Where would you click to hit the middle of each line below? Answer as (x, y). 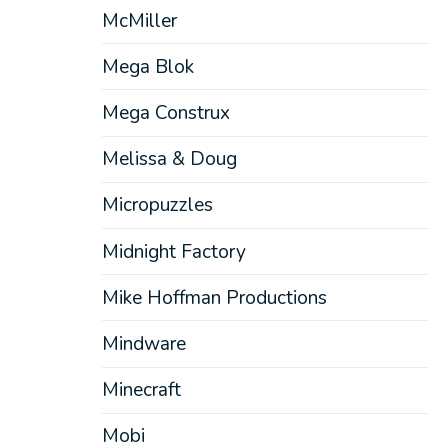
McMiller (139, 20)
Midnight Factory (173, 251)
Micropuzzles (157, 205)
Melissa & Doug (169, 159)
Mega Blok (147, 66)
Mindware (143, 343)
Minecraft (141, 390)
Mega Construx (165, 112)
